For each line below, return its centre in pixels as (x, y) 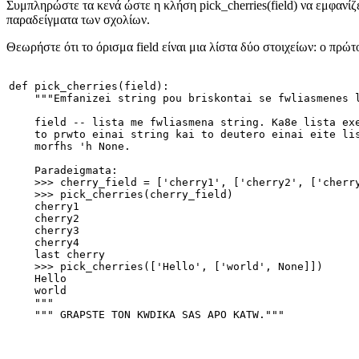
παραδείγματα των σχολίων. (78, 19)
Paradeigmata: (63, 170)
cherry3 (44, 230)
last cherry (57, 254)
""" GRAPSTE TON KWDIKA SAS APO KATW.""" (147, 314)
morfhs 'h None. (70, 146)
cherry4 (44, 242)
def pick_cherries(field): (89, 86)
